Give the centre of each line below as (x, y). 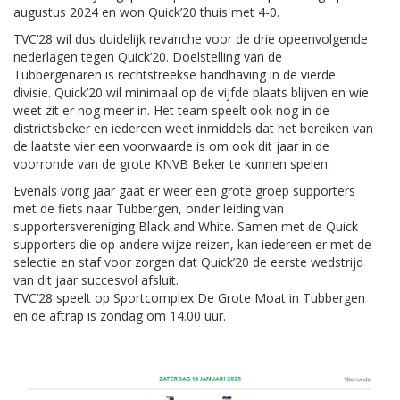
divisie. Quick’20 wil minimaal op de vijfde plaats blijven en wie (191, 92)
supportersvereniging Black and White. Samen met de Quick (186, 226)
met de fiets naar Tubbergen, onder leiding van (149, 208)
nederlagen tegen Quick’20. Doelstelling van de (148, 57)
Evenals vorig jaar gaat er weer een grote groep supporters (184, 191)
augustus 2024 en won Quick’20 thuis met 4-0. (146, 12)
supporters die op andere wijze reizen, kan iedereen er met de (192, 244)
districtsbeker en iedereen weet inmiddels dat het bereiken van (193, 128)
